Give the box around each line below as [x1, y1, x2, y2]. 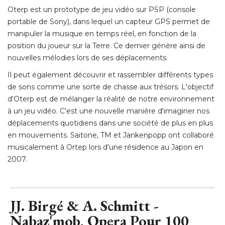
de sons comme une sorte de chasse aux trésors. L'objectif [8, 82, 213, 91]
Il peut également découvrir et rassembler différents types [8, 70, 213, 79]
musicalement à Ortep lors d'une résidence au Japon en [8, 142, 203, 152]
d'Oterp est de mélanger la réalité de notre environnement [8, 94, 214, 103]
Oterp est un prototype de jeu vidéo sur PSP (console [8, 5, 196, 14]
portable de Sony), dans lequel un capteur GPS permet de [8, 17, 210, 26]
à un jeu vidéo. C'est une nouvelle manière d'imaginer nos [8, 106, 209, 116]
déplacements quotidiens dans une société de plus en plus [8, 118, 213, 128]
